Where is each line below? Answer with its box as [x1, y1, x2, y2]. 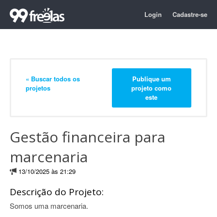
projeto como [131, 83, 172, 93]
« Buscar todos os [26, 74, 80, 83]
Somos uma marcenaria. [10, 201, 88, 211]
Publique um [132, 74, 171, 83]
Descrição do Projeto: [10, 186, 104, 198]
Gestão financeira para [10, 127, 165, 147]
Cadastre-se [172, 10, 207, 19]
